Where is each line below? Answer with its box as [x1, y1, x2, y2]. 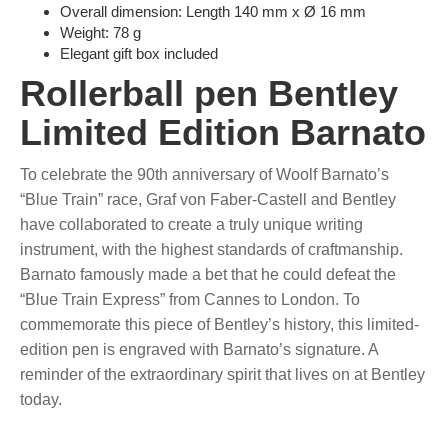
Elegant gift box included [60, 44, 218, 62]
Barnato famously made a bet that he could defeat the [20, 265, 396, 283]
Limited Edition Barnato [20, 111, 426, 153]
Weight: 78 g [60, 23, 141, 41]
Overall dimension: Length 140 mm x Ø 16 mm [60, 2, 366, 20]
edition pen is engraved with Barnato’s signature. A [20, 340, 378, 358]
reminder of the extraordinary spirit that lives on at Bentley [20, 365, 425, 383]
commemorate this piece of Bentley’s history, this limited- [20, 315, 419, 333]
